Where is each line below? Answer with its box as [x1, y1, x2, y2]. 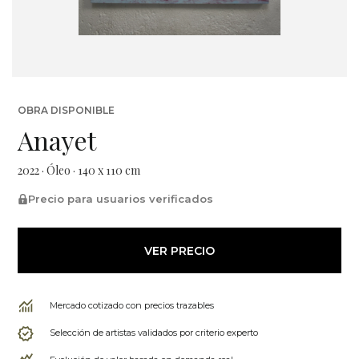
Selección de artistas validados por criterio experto [50, 327, 258, 338]
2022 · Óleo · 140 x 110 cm [18, 163, 140, 178]
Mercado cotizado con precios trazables [50, 300, 214, 311]
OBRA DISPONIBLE [18, 104, 115, 116]
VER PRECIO [144, 243, 215, 258]
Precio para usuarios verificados [28, 192, 213, 205]
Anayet [18, 123, 96, 157]
